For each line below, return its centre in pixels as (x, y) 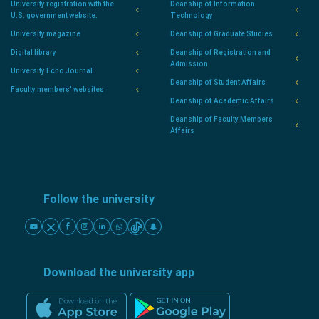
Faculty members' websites (57, 90)
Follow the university (99, 199)
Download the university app (119, 273)
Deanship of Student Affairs (218, 83)
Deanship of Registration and (220, 53)
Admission (189, 64)
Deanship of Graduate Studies (221, 34)
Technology (192, 16)
